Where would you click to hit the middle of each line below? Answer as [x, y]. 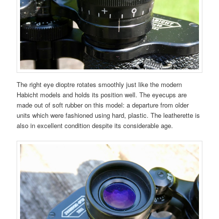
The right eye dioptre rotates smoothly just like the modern [99, 85]
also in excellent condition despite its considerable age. [96, 126]
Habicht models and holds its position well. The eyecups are [102, 95]
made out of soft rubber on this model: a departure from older [103, 105]
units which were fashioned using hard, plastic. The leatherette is [109, 115]
